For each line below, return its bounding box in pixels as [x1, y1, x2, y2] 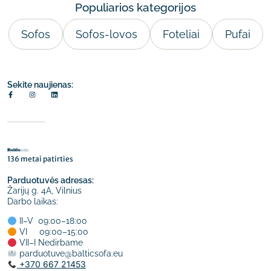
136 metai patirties [7, 154, 73, 164]
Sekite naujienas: [7, 80, 73, 90]
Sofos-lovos [75, 28, 137, 41]
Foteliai [162, 28, 200, 41]
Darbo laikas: [7, 197, 58, 207]
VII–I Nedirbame [16, 238, 83, 248]
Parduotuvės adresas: [7, 175, 94, 186]
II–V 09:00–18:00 [16, 216, 87, 226]
